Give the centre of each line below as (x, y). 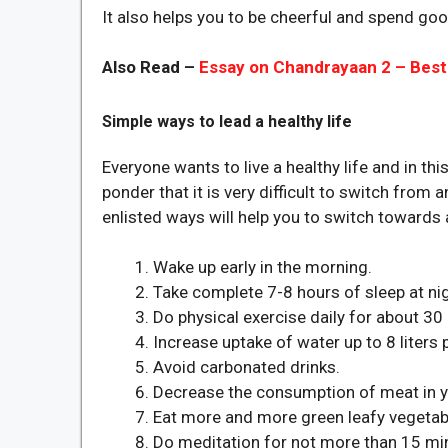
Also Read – (150, 67)
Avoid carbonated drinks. (246, 367)
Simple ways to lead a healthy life (227, 121)
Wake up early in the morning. (262, 267)
